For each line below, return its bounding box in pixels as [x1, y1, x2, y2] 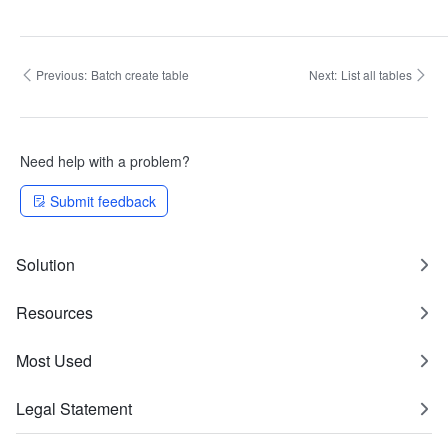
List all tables [341, 66, 412, 83]
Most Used [16, 349, 92, 372]
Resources [16, 301, 93, 324]
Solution [16, 253, 75, 276]
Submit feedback [50, 191, 156, 211]
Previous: [36, 66, 87, 83]
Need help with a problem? [20, 151, 190, 171]
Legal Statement [16, 397, 132, 420]
